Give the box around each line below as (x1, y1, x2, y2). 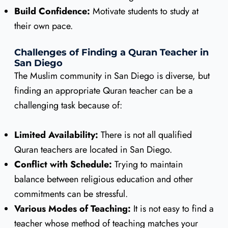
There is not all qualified (98, 128, 192, 142)
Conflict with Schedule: (14, 158, 112, 172)
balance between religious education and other (14, 173, 193, 186)
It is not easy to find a (130, 202, 214, 216)
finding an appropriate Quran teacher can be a (14, 84, 193, 98)
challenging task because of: (14, 99, 122, 112)
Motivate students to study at (90, 5, 198, 18)
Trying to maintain (111, 158, 183, 172)
